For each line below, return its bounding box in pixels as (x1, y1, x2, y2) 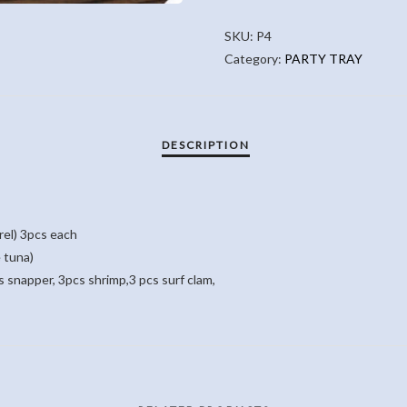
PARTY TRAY (284, 51, 363, 67)
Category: (224, 51, 285, 67)
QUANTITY (223, 12, 286, 27)
